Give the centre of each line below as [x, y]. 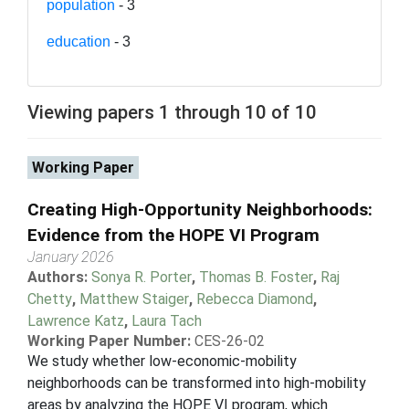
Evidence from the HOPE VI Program [173, 235]
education [79, 41]
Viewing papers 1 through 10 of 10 [172, 112]
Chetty [50, 299]
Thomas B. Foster [256, 277]
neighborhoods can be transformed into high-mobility [197, 383]
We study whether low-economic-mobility [162, 361]
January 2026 [71, 257]
